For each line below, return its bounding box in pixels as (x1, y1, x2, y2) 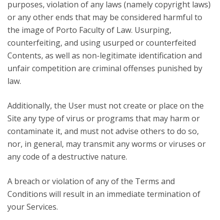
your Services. (7, 201, 58, 212)
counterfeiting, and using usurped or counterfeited (7, 37, 196, 48)
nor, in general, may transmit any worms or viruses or (7, 138, 206, 149)
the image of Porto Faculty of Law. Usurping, (7, 25, 171, 35)
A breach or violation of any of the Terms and (7, 176, 175, 187)
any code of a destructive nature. (7, 151, 127, 162)
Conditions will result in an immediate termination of (7, 189, 200, 199)
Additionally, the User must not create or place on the (7, 100, 204, 111)
